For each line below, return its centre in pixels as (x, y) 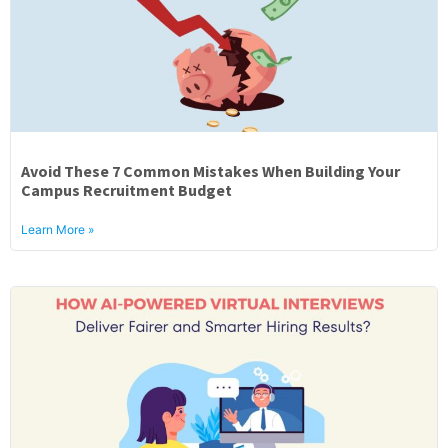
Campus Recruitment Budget (126, 190)
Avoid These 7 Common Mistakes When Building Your (210, 171)
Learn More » (57, 229)
